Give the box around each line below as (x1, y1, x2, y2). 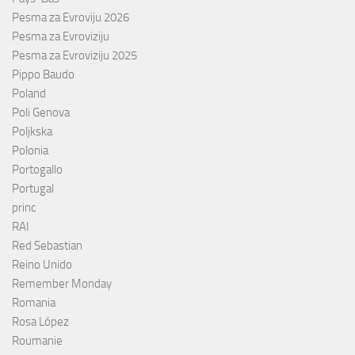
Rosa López (12, 314, 69, 329)
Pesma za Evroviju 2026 (12, 10, 129, 25)
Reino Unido (12, 257, 72, 272)
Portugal (12, 181, 54, 196)
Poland (12, 86, 46, 101)
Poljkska (12, 124, 52, 139)
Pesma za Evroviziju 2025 (12, 48, 137, 63)
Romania (12, 295, 55, 310)
